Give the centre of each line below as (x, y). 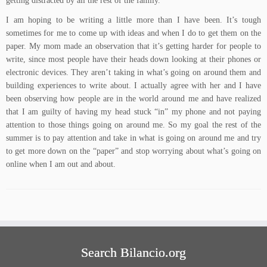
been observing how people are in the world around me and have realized (133, 99)
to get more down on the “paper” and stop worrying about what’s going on (133, 151)
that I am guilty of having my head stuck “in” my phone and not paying (133, 112)
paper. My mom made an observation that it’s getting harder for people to (133, 46)
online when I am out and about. (61, 164)
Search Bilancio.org (133, 253)
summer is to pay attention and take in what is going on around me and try (133, 138)
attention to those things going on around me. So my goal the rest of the (133, 125)
